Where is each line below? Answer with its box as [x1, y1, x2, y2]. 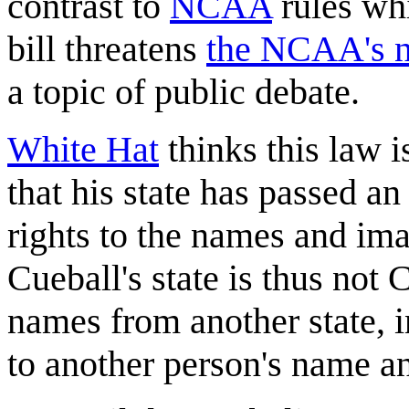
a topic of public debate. [7, 70, 360, 112]
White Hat [7, 128, 159, 170]
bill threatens [7, 27, 206, 69]
